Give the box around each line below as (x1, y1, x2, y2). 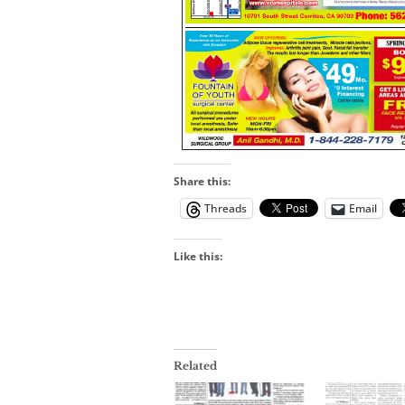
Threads (204, 201, 247, 217)
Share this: (174, 174, 231, 190)
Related (174, 359, 217, 373)
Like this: (174, 249, 222, 265)
